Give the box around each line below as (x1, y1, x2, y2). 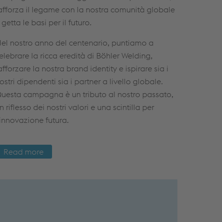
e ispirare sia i (116, 63, 168, 73)
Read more (3, 146, 44, 157)
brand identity (66, 63, 117, 73)
